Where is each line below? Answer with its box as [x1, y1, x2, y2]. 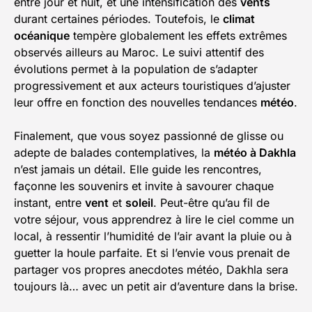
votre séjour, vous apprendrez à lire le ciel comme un [14, 212, 294, 227]
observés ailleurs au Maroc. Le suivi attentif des [14, 45, 264, 60]
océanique [14, 29, 70, 43]
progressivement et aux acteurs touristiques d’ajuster [14, 79, 290, 93]
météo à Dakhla [214, 146, 296, 160]
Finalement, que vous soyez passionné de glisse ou [14, 129, 283, 143]
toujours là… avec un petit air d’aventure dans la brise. [14, 279, 298, 294]
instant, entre [14, 196, 85, 210]
